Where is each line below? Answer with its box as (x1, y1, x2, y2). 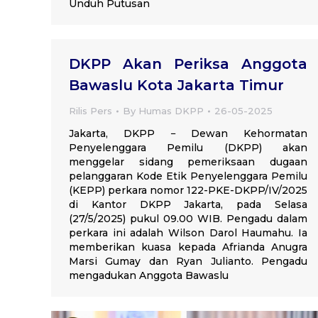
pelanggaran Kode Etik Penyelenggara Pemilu (69, 170, 307, 182)
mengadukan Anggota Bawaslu (69, 269, 229, 282)
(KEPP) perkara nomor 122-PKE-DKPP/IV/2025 (69, 184, 307, 197)
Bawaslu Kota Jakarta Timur (69, 77, 284, 94)
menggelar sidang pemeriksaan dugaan (69, 155, 307, 168)
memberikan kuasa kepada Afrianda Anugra (69, 241, 307, 253)
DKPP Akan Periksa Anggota (69, 55, 307, 72)
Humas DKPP (138, 105, 204, 116)
